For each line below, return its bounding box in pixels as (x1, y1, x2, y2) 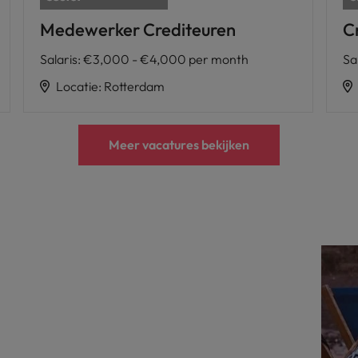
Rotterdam (103, 78, 165, 94)
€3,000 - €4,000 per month (82, 50, 249, 67)
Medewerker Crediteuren (39, 18, 236, 41)
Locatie (55, 78, 98, 94)
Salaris (39, 50, 78, 67)
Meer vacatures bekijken (109, 136, 249, 153)
